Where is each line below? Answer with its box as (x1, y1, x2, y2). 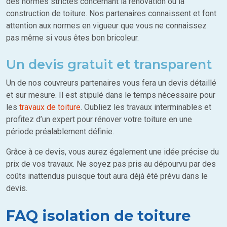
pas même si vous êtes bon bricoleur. (6, 33, 139, 43)
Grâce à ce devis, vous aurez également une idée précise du (6, 147, 219, 157)
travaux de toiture (19, 102, 81, 112)
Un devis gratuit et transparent (6, 56, 212, 72)
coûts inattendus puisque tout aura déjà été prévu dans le (6, 171, 208, 181)
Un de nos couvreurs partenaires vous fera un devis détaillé (6, 78, 216, 88)
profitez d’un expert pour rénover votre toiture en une (6, 115, 192, 125)
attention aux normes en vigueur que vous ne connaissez (6, 21, 207, 31)
